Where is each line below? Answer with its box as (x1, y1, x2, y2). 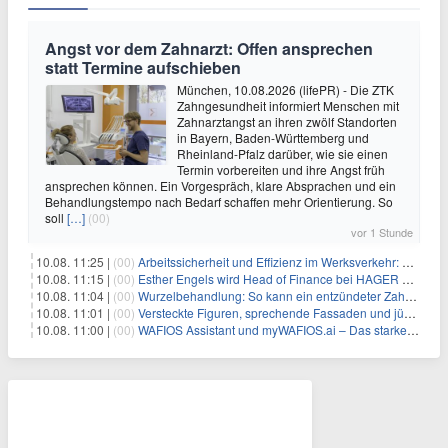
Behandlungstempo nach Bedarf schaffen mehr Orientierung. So (45, 192, 393, 210)
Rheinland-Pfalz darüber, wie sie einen (177, 144, 388, 162)
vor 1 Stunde (351, 223, 413, 240)
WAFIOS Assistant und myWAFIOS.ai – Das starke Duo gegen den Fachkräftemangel (138, 320, 407, 338)
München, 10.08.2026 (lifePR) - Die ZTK (177, 80, 394, 98)
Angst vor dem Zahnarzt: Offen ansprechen (45, 36, 373, 60)
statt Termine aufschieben (45, 55, 241, 79)
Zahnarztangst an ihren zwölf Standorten (177, 112, 397, 130)
